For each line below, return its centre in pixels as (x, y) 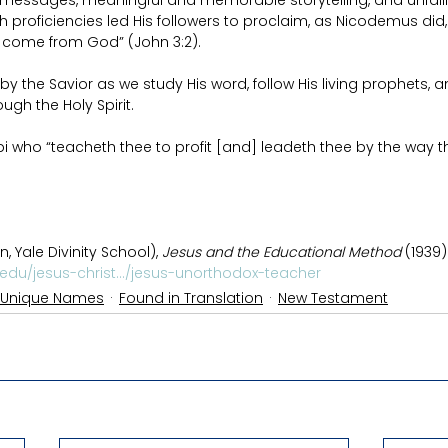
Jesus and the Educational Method (281, 252)
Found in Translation (191, 298)
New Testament (333, 298)
